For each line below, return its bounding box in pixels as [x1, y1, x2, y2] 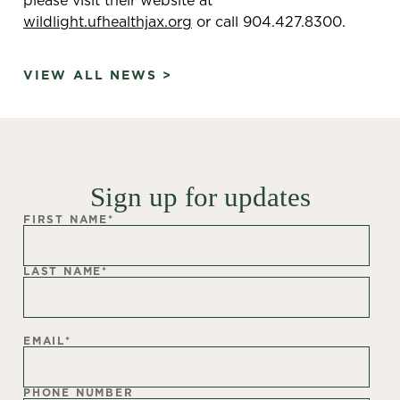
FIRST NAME [23, 211, 108, 227]
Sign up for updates [89, 181, 311, 212]
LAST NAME [23, 262, 103, 279]
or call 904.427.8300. [192, 11, 346, 31]
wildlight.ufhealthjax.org [23, 11, 192, 31]
